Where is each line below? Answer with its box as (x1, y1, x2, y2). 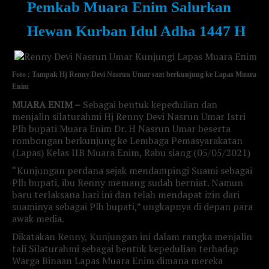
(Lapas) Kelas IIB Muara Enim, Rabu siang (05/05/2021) (12, 146, 250, 159)
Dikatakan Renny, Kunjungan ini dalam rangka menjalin (12, 230, 252, 243)
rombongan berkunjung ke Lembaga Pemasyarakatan (12, 134, 243, 147)
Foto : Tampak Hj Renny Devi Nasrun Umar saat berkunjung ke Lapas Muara (12, 70, 256, 79)
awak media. (12, 212, 64, 225)
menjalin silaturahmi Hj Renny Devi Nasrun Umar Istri (12, 110, 246, 123)
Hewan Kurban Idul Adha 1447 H (27, 23, 246, 39)
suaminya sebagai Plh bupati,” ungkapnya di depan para (12, 200, 253, 213)
